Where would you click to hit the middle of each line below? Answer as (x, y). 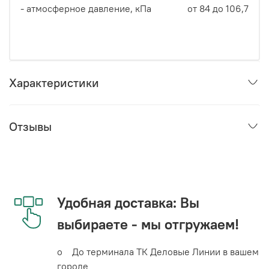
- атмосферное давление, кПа (86, 9)
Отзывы (30, 127)
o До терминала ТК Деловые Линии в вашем (158, 251)
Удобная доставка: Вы (128, 202)
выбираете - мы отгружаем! (148, 224)
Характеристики (54, 83)
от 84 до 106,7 (218, 9)
